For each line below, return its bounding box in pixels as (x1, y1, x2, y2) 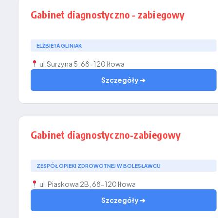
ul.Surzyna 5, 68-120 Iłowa (38, 59, 125, 68)
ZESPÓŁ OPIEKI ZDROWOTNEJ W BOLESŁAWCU (36, 163, 161, 169)
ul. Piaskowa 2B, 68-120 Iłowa (38, 180, 136, 188)
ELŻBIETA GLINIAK (36, 42, 82, 49)
